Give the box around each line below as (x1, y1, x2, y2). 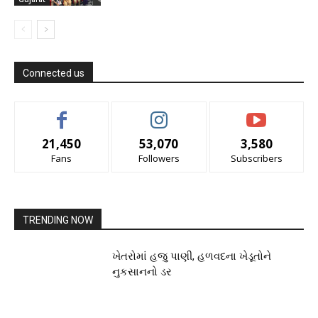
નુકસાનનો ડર (112, 265, 172, 279)
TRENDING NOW (23, 214, 93, 226)
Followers (138, 152, 180, 165)
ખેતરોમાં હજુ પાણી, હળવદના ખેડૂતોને (112, 250, 272, 263)
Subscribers (230, 152, 283, 165)
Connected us (23, 67, 84, 79)
